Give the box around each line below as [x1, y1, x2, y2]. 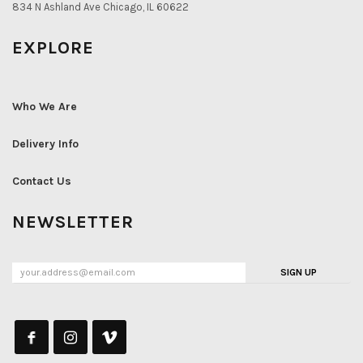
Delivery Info [12, 136, 79, 151]
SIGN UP [280, 266, 317, 278]
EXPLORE [12, 36, 94, 58]
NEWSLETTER [12, 211, 134, 233]
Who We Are [12, 99, 77, 113]
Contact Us [12, 173, 71, 188]
